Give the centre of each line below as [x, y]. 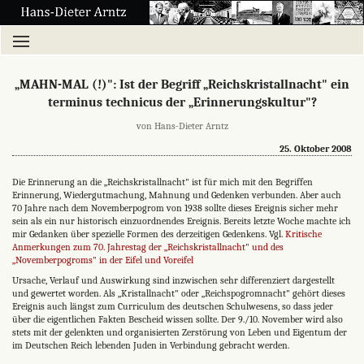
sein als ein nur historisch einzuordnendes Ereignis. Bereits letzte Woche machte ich [182, 221]
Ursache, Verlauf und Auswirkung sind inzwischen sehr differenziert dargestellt [173, 280]
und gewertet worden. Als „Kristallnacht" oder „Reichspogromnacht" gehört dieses [179, 293]
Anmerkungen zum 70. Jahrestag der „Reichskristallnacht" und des [148, 247]
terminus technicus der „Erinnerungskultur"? [182, 103]
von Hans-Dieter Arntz [182, 126]
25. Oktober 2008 [316, 148]
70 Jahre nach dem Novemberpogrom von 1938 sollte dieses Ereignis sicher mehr [175, 208]
